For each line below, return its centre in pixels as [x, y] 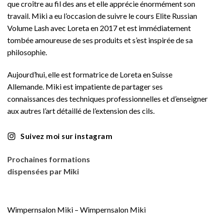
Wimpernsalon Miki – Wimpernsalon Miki [77, 209]
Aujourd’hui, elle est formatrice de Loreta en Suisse [90, 74]
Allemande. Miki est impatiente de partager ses [85, 86]
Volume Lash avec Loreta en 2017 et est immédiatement [99, 28]
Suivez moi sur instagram [67, 136]
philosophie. [27, 52]
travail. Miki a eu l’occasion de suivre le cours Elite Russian [102, 16]
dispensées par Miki [43, 171]
